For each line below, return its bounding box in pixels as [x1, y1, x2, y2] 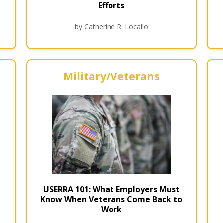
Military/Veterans [63, 69, 160, 83]
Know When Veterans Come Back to [40, 193, 183, 205]
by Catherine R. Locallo [74, 21, 148, 31]
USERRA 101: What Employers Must [43, 183, 180, 195]
